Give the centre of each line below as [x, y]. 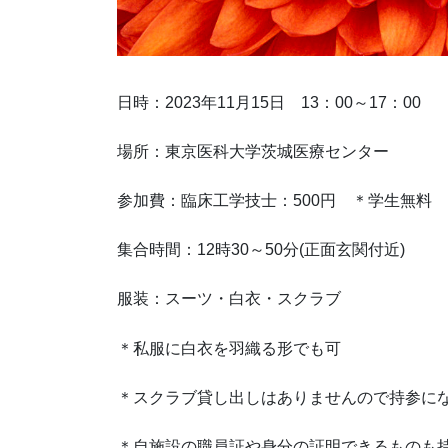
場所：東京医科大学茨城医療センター [253, 151]
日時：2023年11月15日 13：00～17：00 [269, 102]
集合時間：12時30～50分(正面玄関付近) [261, 250]
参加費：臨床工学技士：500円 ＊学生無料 [274, 201]
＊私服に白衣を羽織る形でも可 [229, 348]
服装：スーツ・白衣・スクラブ [229, 299]
